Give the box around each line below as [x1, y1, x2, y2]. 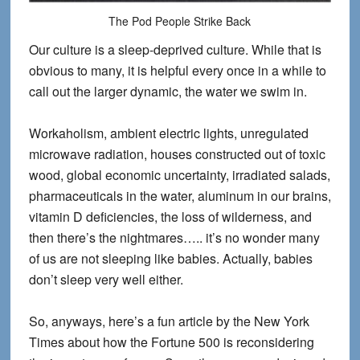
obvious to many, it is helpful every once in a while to [28, 60, 326, 80]
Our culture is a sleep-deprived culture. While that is [28, 39, 321, 59]
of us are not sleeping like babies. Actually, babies [28, 248, 313, 268]
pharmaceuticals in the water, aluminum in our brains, [28, 186, 331, 205]
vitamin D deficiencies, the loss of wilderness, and [28, 207, 312, 226]
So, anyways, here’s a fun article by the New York [28, 311, 309, 330]
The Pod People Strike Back [108, 12, 252, 29]
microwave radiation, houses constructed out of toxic [28, 144, 325, 163]
